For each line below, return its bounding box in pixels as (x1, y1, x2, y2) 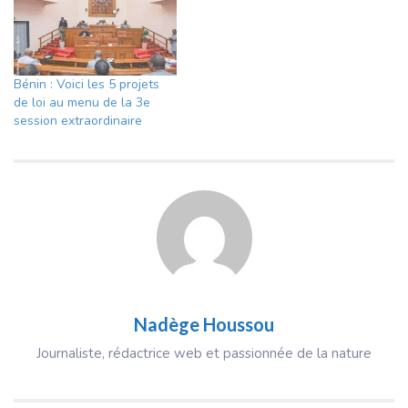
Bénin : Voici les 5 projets (14, 76, 159, 94)
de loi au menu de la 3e (14, 94, 150, 112)
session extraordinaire (14, 112, 142, 130)
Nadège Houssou (134, 313, 274, 336)
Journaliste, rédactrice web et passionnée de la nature (36, 344, 372, 363)
